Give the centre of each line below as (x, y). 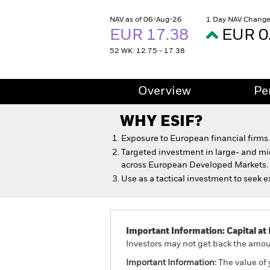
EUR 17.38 (151, 36)
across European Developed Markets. (195, 165)
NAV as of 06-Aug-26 (146, 20)
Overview (165, 92)
